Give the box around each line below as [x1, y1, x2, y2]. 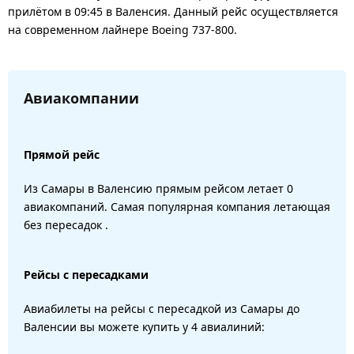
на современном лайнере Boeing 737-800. [8, 21, 237, 37]
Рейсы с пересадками [24, 266, 149, 282]
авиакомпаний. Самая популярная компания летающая [24, 198, 330, 214]
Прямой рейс [24, 146, 100, 162]
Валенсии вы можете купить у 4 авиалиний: [24, 318, 265, 334]
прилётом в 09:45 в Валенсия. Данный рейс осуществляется [8, 3, 338, 19]
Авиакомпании [24, 88, 139, 107]
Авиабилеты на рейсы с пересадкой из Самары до [24, 300, 299, 316]
